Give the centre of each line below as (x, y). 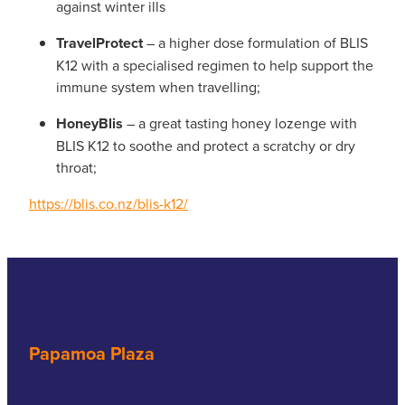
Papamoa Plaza (92, 353)
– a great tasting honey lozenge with (240, 122)
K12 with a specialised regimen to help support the (215, 65)
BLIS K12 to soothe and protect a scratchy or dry (206, 145)
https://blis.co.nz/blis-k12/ (108, 203)
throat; (76, 167)
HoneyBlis (89, 123)
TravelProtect (101, 42)
